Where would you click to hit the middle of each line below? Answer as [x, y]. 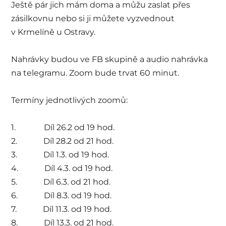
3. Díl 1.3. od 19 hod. [60, 155]
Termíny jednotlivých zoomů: [70, 100]
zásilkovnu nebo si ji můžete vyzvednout [93, 19]
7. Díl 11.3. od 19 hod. [62, 209]
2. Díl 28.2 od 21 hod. [63, 141]
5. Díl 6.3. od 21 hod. [61, 182]
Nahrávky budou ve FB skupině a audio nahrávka [110, 60]
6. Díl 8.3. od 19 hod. [62, 196]
